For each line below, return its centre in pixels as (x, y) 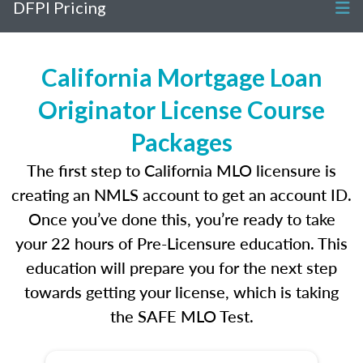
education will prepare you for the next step (181, 267)
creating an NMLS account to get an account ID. (181, 194)
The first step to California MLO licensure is (181, 170)
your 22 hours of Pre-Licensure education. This (181, 243)
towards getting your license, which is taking (181, 292)
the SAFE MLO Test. (181, 316)
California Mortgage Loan (181, 77)
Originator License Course (181, 109)
